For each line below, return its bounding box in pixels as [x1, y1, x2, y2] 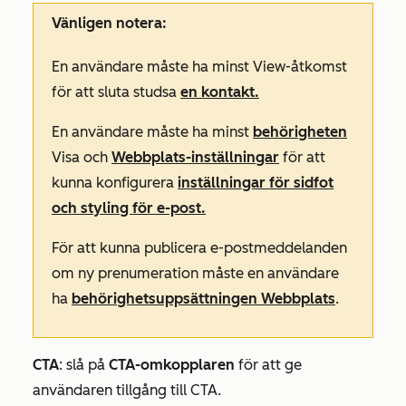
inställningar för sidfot [178, 174, 333, 192]
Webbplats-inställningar [111, 149, 279, 167]
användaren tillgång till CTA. [33, 382, 221, 400]
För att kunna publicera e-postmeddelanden [52, 239, 347, 257]
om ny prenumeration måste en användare [52, 265, 339, 283]
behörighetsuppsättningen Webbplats [72, 290, 335, 308]
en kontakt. [180, 83, 259, 101]
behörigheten [253, 123, 347, 141]
